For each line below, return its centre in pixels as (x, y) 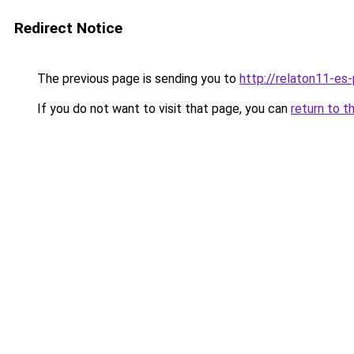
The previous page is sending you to (137, 79)
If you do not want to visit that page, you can (162, 109)
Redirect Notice (68, 28)
